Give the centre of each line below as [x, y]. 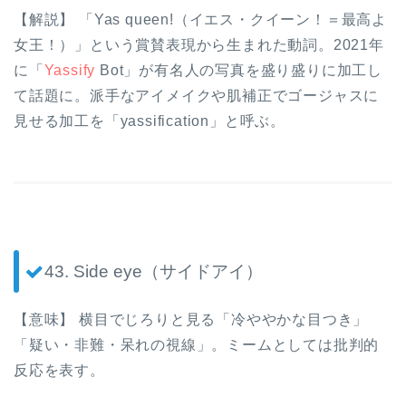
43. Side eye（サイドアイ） [154, 271]
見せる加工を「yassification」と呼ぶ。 [150, 121]
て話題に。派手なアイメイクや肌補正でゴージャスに [197, 96]
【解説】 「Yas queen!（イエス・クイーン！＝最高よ [201, 20]
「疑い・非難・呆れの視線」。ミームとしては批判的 [197, 344]
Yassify [70, 71]
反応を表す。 [59, 370]
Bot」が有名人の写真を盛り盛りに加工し [239, 71]
